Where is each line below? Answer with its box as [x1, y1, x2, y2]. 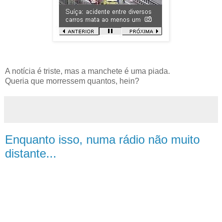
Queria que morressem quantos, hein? [5, 76, 139, 85]
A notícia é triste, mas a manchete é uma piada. [5, 66, 170, 75]
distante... [5, 146, 56, 160]
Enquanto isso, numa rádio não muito [5, 132, 200, 146]
